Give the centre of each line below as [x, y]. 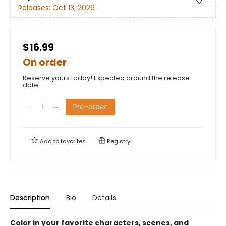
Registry [118, 141]
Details [104, 197]
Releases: [35, 7]
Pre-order [90, 107]
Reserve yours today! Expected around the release [106, 78]
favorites [73, 141]
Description [30, 197]
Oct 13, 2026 [74, 7]
